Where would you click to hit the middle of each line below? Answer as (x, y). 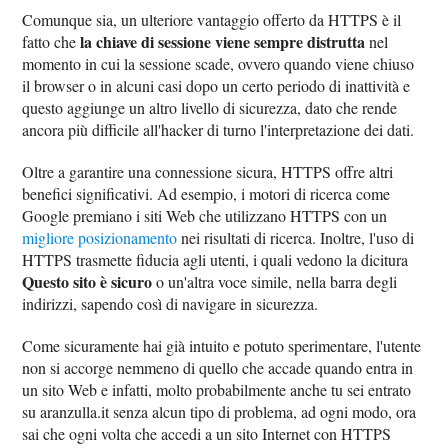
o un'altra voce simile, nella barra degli (275, 281)
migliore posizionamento (100, 237)
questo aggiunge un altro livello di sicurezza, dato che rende (210, 107)
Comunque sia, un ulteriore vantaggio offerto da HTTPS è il (212, 19)
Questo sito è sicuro (87, 281)
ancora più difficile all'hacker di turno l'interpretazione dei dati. (218, 129)
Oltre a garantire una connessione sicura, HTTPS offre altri (208, 171)
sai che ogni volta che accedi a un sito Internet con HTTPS (207, 433)
